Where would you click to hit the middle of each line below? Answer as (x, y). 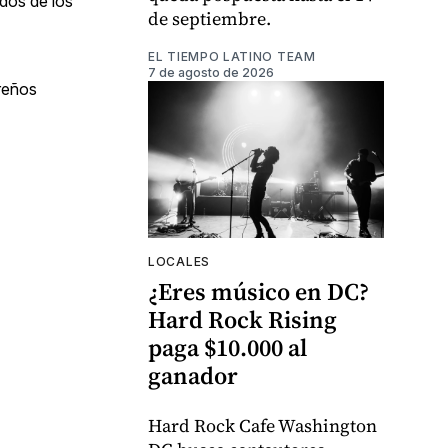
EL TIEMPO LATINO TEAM (232, 57)
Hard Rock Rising (242, 320)
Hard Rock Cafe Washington (262, 426)
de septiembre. (209, 19)
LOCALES (179, 262)
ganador (193, 376)
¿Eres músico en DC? (258, 292)
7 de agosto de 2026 (211, 73)
